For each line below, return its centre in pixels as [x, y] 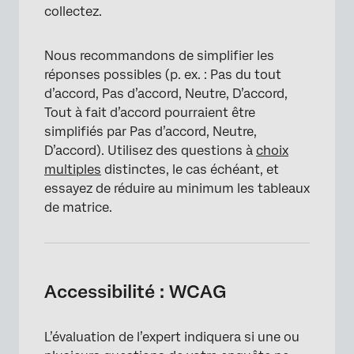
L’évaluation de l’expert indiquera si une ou [172, 337]
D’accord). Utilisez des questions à [150, 151]
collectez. [73, 11]
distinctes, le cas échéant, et [190, 169]
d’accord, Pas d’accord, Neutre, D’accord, [166, 94]
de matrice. [78, 207]
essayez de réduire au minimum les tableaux [177, 188]
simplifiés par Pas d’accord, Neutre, [151, 132]
